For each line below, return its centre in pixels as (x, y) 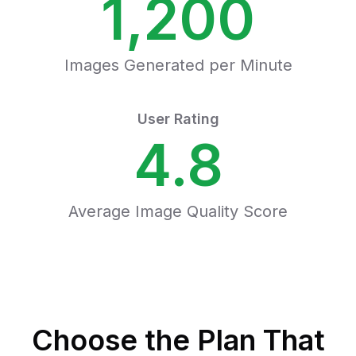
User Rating (178, 119)
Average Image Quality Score (178, 211)
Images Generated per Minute (178, 65)
